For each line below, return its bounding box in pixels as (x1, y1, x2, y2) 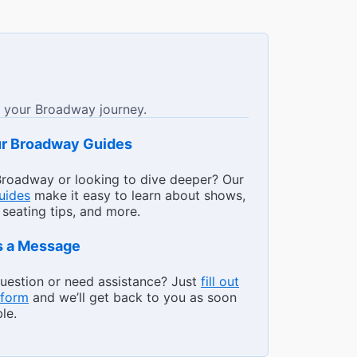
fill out (201, 273, 239, 290)
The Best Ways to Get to (66, 105, 231, 122)
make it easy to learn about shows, (30, 187, 245, 204)
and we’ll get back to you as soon (29, 289, 237, 306)
